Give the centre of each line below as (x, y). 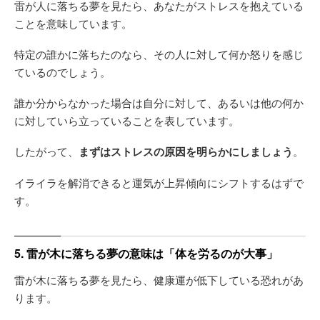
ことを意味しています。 (73, 23)
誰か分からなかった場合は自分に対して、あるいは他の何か (159, 102)
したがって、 (46, 151)
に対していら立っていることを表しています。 (127, 120)
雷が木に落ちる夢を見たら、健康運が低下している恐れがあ (159, 279)
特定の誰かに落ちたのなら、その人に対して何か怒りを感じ (159, 54)
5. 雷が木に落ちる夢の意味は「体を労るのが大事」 (146, 253)
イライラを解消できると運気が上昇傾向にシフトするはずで (159, 182)
